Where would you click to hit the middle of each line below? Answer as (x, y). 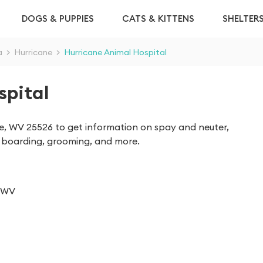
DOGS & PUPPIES (58, 18)
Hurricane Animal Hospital (115, 52)
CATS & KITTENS (158, 18)
